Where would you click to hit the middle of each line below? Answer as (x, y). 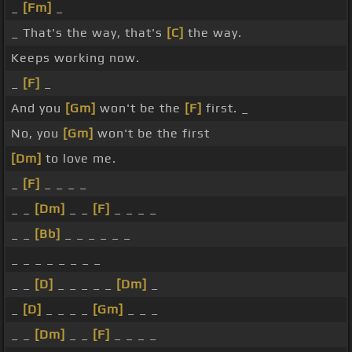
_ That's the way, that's (89, 33)
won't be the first (152, 134)
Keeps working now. (75, 58)
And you (38, 108)
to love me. (79, 159)
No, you (37, 134)
